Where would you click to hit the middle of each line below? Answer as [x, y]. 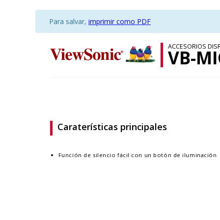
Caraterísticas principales [112, 126]
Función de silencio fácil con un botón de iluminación [137, 155]
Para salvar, [69, 21]
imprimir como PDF [120, 21]
